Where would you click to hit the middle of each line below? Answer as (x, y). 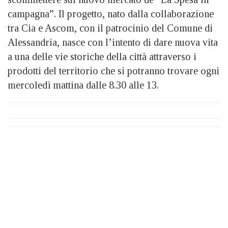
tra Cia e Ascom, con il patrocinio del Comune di (110, 28)
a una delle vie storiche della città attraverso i (102, 56)
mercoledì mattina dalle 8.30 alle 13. (83, 85)
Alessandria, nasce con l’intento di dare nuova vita (113, 42)
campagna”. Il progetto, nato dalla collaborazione (111, 13)
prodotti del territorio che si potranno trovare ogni (113, 70)
